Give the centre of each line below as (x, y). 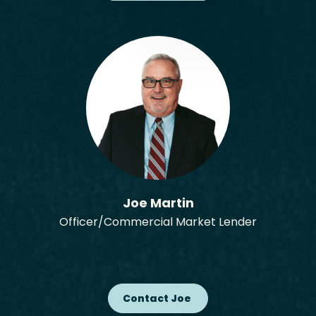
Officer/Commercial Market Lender (158, 222)
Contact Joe (158, 298)
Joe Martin (158, 203)
